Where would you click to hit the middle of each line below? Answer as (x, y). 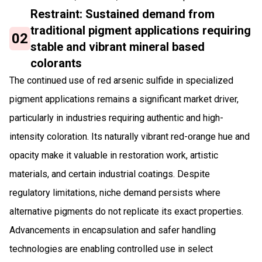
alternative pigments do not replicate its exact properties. (126, 211)
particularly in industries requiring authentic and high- (116, 118)
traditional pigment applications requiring (141, 30)
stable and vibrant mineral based (118, 46)
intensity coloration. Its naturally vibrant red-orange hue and (130, 136)
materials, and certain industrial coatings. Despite (110, 174)
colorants (56, 63)
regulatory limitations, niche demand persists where (115, 192)
